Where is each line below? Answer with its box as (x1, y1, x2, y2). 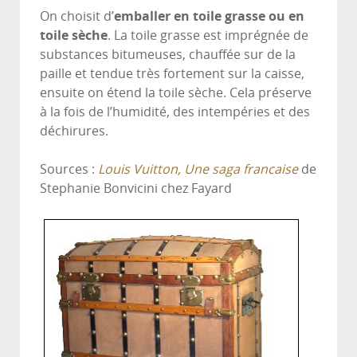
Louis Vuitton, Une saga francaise (98, 162, 298, 178)
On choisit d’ (40, 9, 114, 25)
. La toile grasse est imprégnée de (108, 28, 308, 44)
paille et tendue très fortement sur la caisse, (40, 66, 304, 82)
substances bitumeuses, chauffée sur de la (40, 47, 296, 63)
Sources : (40, 162, 98, 178)
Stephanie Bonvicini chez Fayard (40, 181, 232, 197)
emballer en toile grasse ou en (114, 9, 304, 25)
